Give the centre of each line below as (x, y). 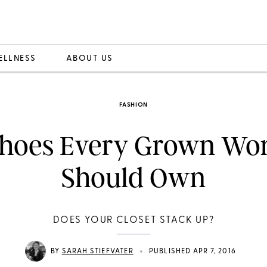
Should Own (133, 178)
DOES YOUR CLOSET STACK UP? (133, 221)
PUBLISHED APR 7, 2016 (192, 251)
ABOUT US (89, 58)
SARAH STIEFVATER (97, 251)
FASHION (133, 105)
